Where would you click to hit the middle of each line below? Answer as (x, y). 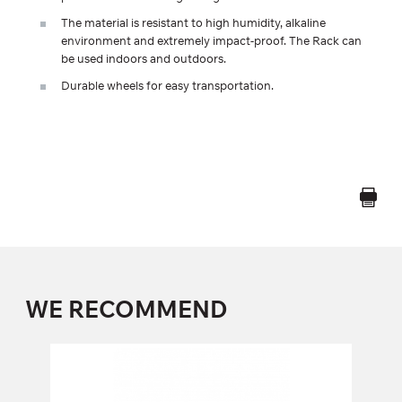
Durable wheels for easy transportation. (167, 86)
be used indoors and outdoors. (145, 59)
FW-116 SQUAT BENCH (129, 358)
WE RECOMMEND (127, 310)
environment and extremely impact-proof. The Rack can (211, 41)
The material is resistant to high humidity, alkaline (193, 23)
